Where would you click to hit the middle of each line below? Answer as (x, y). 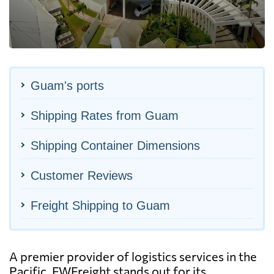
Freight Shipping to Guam (100, 205)
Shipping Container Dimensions (115, 145)
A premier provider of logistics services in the (133, 256)
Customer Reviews (82, 175)
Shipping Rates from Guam (105, 115)
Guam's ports (67, 85)
